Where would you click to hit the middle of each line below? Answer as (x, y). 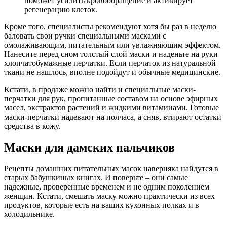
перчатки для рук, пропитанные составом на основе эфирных (111, 98)
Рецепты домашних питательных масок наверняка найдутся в (111, 169)
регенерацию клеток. (61, 9)
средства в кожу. (32, 126)
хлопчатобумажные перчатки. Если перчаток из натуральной (110, 63)
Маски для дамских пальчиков (89, 147)
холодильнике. (29, 214)
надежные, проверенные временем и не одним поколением (107, 187)
